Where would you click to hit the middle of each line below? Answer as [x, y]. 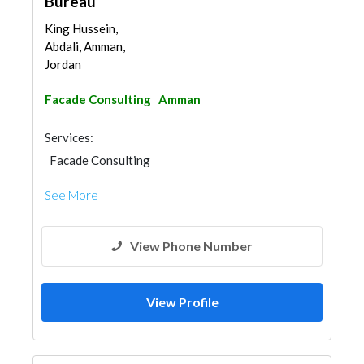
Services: [69, 137]
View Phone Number [191, 246]
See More [71, 195]
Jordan [63, 64]
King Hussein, [81, 28]
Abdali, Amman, [85, 46]
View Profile [182, 302]
